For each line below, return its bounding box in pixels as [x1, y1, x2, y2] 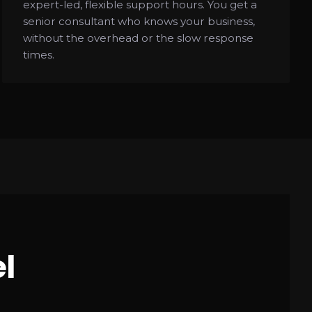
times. [22, 47, 54, 61]
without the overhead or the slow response [22, 31, 253, 45]
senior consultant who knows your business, [22, 14, 255, 28]
